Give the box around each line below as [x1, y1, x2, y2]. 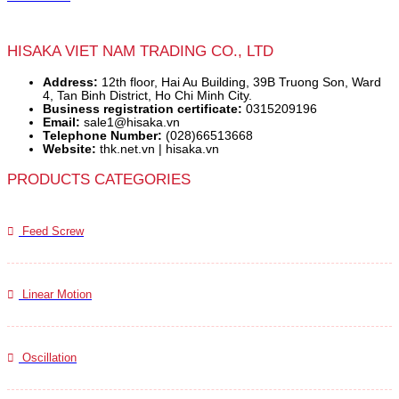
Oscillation [19, 351, 77, 364]
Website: [43, 142, 96, 157]
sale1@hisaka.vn [80, 116, 180, 130]
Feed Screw [19, 224, 84, 238]
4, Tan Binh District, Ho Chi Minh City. [43, 89, 252, 103]
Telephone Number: [43, 129, 162, 143]
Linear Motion [19, 288, 92, 301]
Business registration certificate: [43, 102, 242, 117]
